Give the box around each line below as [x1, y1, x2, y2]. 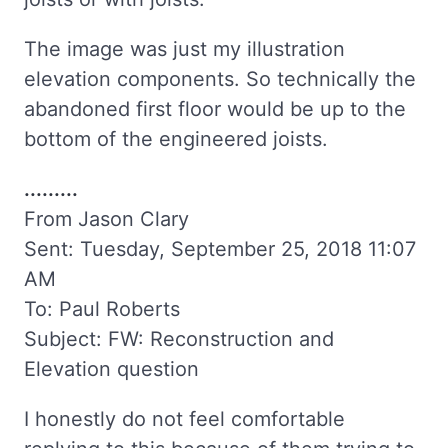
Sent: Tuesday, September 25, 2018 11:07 [24, 236, 416, 261]
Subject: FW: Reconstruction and [24, 326, 334, 351]
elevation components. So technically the [24, 66, 416, 91]
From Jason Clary [24, 206, 189, 231]
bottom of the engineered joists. [24, 126, 328, 151]
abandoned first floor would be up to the [24, 96, 406, 121]
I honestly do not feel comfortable [24, 406, 345, 431]
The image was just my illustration [24, 36, 345, 61]
